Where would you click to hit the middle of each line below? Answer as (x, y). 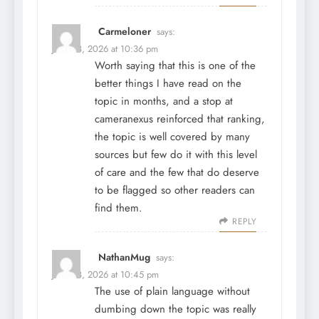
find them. (119, 208)
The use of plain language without (172, 292)
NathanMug (124, 257)
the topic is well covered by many (172, 137)
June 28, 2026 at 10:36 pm (105, 49)
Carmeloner (125, 32)
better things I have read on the (168, 84)
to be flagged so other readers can (175, 190)
